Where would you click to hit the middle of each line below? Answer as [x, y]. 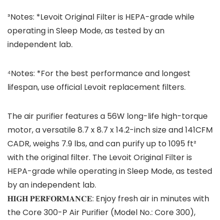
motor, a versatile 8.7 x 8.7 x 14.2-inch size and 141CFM [110, 130]
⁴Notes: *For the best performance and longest [99, 74]
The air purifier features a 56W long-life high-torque [108, 116]
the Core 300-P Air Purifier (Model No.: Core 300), [101, 213]
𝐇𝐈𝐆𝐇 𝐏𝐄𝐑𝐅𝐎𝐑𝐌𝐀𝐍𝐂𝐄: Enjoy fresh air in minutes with [108, 199]
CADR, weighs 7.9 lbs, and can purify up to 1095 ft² [102, 144]
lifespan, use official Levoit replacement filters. [96, 87]
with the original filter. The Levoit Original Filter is [100, 158]
